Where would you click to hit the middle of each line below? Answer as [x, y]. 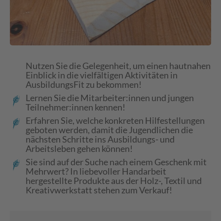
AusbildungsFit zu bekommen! [84, 84]
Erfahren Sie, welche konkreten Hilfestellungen [115, 120]
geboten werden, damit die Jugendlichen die [109, 130]
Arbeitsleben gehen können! [79, 148]
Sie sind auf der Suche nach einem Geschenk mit [116, 162]
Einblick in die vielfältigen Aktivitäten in [102, 75]
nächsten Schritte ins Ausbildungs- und [100, 139]
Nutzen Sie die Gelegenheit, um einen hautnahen [118, 66]
